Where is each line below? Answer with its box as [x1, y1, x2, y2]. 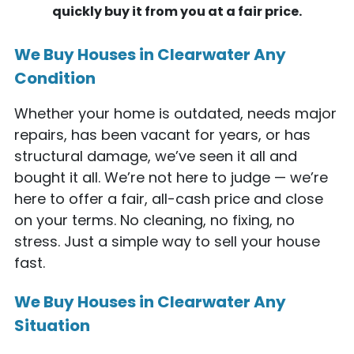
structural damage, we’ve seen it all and [13, 145, 297, 166]
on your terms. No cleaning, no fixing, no [13, 209, 295, 230]
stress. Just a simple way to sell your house [13, 231, 320, 251]
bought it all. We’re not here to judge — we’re [13, 167, 328, 187]
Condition [13, 66, 96, 89]
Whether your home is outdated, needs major [13, 103, 337, 123]
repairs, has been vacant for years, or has [13, 124, 311, 145]
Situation [13, 314, 90, 337]
